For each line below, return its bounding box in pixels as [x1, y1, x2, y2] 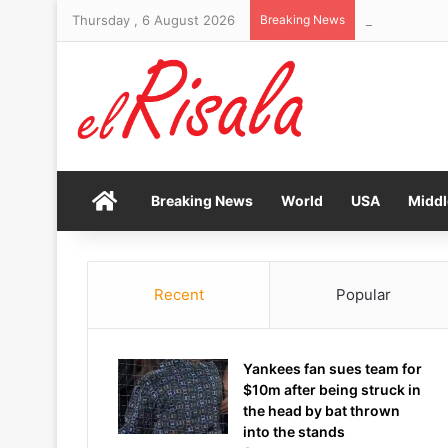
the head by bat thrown [243, 402, 400, 419]
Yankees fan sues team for [243, 360, 422, 377]
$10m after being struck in [243, 381, 421, 398]
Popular [335, 285, 391, 304]
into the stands [243, 423, 345, 440]
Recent [153, 285, 204, 304]
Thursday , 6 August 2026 [72, 12, 235, 28]
